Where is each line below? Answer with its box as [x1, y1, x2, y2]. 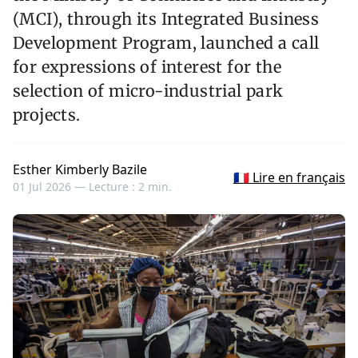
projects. [13, 105, 81, 125]
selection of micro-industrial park [13, 81, 284, 101]
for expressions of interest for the [13, 57, 281, 78]
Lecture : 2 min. [89, 179, 172, 195]
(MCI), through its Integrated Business [13, 9, 320, 30]
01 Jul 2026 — [13, 179, 89, 195]
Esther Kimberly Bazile [13, 161, 147, 179]
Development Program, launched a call [13, 33, 320, 54]
